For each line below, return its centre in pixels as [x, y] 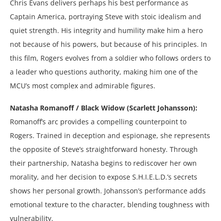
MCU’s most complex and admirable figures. [83, 85]
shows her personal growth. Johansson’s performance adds [108, 190]
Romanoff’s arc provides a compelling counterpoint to [98, 121]
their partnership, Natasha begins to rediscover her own [103, 163]
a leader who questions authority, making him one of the [104, 72]
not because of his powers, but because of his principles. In [109, 44]
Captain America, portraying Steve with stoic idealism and [106, 16]
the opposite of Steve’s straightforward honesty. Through [104, 149]
